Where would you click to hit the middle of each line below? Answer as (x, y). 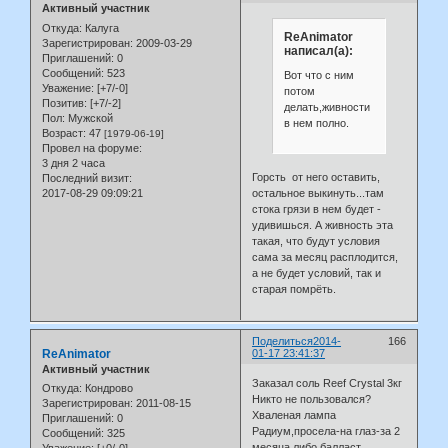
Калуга (100, 27)
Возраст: (64, 132)
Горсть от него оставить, (316, 177)
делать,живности (326, 106)
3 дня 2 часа (73, 162)
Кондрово (107, 388)
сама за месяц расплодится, (325, 257)
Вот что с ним (318, 74)
